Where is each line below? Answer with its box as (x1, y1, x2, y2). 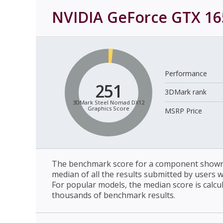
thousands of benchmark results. (52, 189, 175, 201)
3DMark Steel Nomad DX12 (72, 98, 144, 106)
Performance (165, 68, 208, 78)
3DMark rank (165, 87, 207, 97)
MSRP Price (165, 106, 203, 115)
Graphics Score (87, 104, 129, 112)
